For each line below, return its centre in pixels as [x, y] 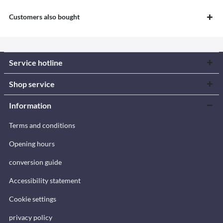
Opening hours [32, 143]
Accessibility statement [45, 180]
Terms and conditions [42, 125]
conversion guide [35, 162]
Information [30, 105]
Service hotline [36, 62]
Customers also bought [44, 16]
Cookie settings [33, 199]
